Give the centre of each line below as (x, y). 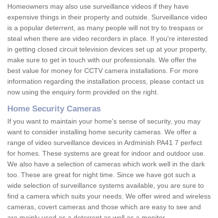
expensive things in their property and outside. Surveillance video (107, 17)
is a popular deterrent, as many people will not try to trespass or (105, 28)
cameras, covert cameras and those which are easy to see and (104, 207)
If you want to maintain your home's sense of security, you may (104, 121)
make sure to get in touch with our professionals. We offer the (102, 60)
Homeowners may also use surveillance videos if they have (98, 7)
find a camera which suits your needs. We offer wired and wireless (109, 196)
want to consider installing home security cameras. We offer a (102, 132)
